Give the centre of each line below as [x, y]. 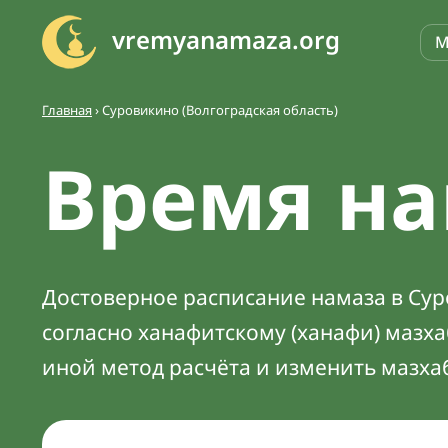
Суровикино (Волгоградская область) [220, 110]
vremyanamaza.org [226, 39]
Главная [67, 110]
